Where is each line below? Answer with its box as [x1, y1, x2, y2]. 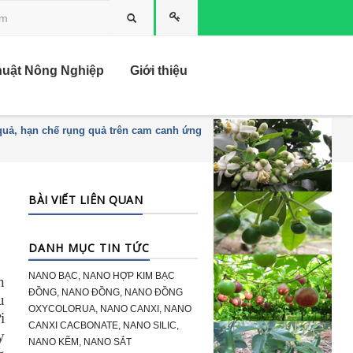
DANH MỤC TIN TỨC [28, 240, 150, 255]
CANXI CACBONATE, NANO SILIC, [28, 320, 179, 331]
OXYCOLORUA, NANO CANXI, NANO [28, 303, 191, 314]
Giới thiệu [130, 64, 188, 77]
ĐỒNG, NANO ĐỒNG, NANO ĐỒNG [28, 287, 183, 298]
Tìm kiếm [135, 11, 178, 23]
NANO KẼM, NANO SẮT [28, 336, 132, 347]
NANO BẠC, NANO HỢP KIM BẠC [28, 270, 175, 281]
